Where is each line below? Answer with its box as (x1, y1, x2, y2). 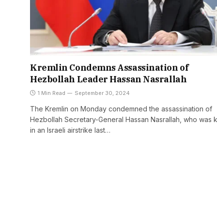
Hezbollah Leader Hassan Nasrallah (30, 74, 187, 85)
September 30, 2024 (75, 90, 130, 97)
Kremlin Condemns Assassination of (30, 62, 189, 74)
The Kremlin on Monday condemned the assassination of (30, 105, 212, 113)
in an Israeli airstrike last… (30, 126, 110, 135)
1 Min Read (38, 90, 65, 97)
